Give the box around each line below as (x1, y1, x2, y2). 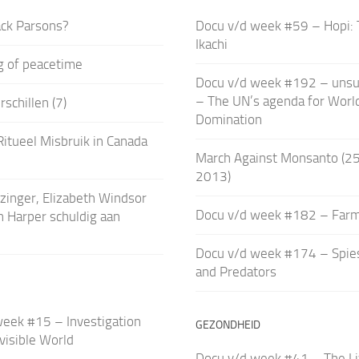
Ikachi (195, 35, 228, 52)
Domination (195, 111, 262, 127)
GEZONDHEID (195, 317, 260, 332)
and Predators (195, 263, 276, 280)
